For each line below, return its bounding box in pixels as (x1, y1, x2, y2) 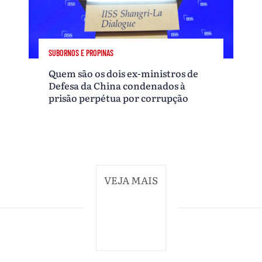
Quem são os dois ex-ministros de (49, 65, 199, 80)
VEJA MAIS (104, 172, 158, 187)
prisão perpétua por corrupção (49, 90, 189, 105)
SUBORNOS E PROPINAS (49, 47, 114, 58)
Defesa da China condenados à (49, 78, 186, 92)
